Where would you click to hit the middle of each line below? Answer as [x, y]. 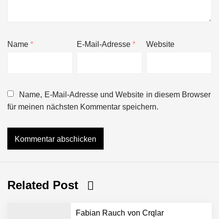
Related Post [45, 185]
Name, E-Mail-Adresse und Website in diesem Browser [115, 94]
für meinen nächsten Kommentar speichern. [83, 107]
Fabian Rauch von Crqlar [120, 213]
